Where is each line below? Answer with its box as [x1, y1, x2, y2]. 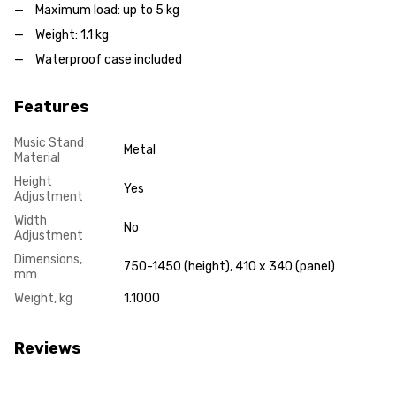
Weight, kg [14, 291, 72, 307]
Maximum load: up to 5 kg [35, 2, 179, 18]
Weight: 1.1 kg [35, 27, 109, 42]
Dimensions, [14, 252, 82, 268]
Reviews [14, 339, 81, 359]
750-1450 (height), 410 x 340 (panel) [124, 259, 335, 275]
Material [14, 150, 60, 166]
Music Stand [14, 135, 84, 151]
